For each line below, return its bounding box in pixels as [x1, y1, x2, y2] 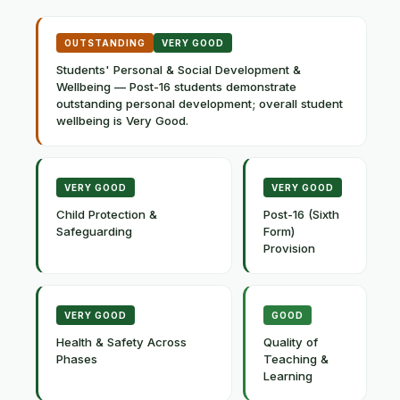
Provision [263, 241, 315, 255]
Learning [263, 369, 312, 383]
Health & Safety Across [56, 335, 187, 349]
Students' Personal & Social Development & [56, 62, 301, 77]
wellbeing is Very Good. [56, 113, 188, 128]
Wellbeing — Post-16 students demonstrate [56, 79, 296, 94]
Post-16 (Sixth [263, 207, 339, 221]
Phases [56, 352, 97, 366]
